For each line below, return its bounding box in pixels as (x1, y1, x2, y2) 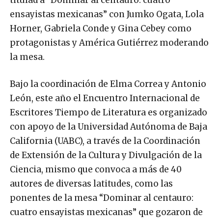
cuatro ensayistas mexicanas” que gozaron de (10, 206, 203, 218)
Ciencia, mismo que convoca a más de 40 (10, 164, 182, 175)
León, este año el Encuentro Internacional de (10, 92, 200, 104)
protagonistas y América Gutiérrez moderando (10, 37, 209, 48)
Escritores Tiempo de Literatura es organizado (10, 107, 207, 118)
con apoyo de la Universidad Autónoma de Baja (10, 121, 207, 132)
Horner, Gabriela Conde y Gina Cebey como (10, 23, 192, 34)
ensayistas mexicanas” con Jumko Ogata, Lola (10, 8, 204, 20)
